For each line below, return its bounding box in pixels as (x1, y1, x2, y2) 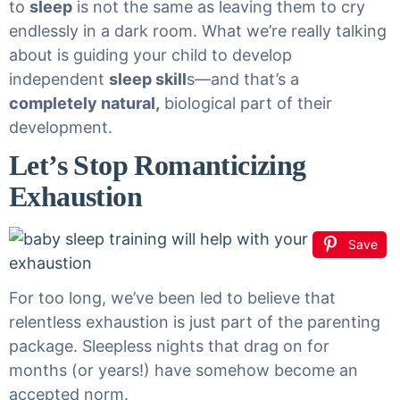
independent (9, 70, 109, 88)
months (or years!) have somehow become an (9, 361, 358, 379)
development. (9, 118, 112, 137)
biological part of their (160, 94, 332, 112)
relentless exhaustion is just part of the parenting (9, 312, 380, 331)
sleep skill (109, 70, 187, 88)
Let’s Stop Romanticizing (9, 149, 306, 181)
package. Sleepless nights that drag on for (9, 337, 329, 355)
